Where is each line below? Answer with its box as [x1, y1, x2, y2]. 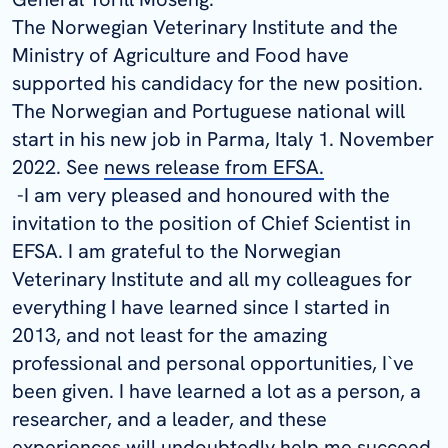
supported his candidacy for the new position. [12, 69, 423, 96]
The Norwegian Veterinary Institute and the [12, 13, 398, 40]
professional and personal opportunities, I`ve [12, 349, 414, 376]
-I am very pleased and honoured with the [12, 181, 390, 208]
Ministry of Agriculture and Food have [12, 41, 349, 68]
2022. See [12, 153, 104, 180]
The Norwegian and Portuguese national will [12, 97, 405, 124]
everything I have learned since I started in [12, 293, 390, 320]
